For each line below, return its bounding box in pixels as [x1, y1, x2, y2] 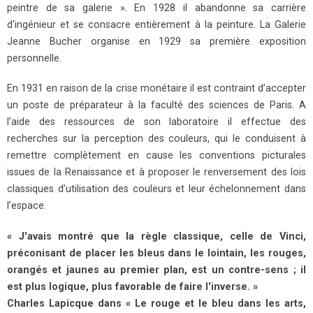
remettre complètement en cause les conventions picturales [7, 150, 306, 162]
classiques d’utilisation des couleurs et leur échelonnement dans [7, 183, 306, 196]
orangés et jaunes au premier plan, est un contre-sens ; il [7, 263, 306, 276]
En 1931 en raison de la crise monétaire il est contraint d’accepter [7, 82, 306, 95]
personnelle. [7, 52, 61, 65]
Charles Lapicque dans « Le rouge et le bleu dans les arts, [7, 297, 306, 310]
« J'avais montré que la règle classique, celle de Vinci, [7, 230, 306, 242]
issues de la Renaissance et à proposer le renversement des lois [7, 166, 306, 179]
